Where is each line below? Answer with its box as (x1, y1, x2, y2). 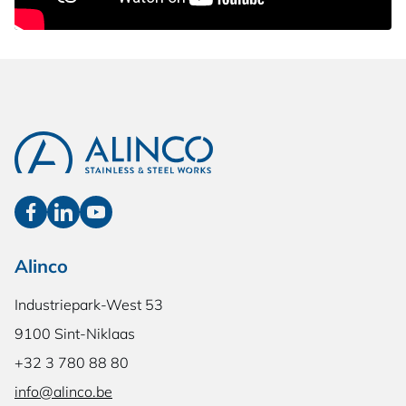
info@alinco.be (14, 382, 112, 401)
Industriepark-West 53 (14, 295, 163, 314)
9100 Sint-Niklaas (14, 324, 135, 343)
